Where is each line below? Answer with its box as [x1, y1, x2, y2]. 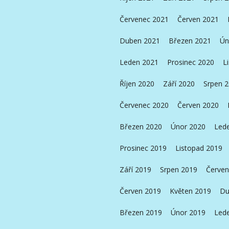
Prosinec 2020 [167, 57, 214, 67]
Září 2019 [119, 165, 151, 175]
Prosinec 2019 [119, 143, 167, 153]
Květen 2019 [169, 186, 211, 196]
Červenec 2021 [119, 14, 169, 25]
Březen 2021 [168, 36, 211, 46]
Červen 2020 [177, 100, 219, 110]
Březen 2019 [119, 208, 162, 218]
